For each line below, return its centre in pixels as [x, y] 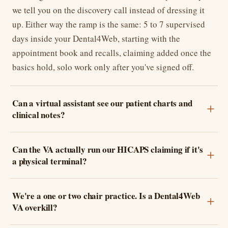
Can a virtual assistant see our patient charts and [102, 103]
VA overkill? [35, 207]
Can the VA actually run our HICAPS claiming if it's [108, 149]
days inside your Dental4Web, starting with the [96, 38]
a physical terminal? [50, 161]
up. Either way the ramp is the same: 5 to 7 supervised [109, 24]
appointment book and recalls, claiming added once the [112, 52]
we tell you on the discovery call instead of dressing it [108, 10]
